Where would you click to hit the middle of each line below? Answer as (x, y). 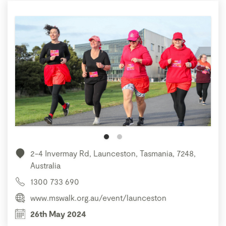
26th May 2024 (58, 214)
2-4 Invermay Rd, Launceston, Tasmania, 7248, (113, 153)
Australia (45, 165)
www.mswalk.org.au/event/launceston (98, 198)
